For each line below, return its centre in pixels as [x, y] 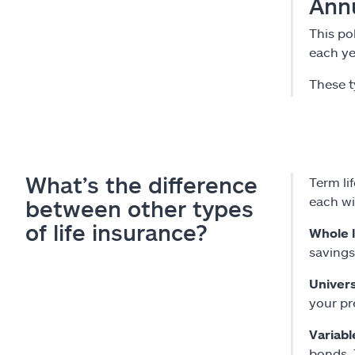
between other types [139, 208]
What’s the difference [141, 184]
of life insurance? [116, 232]
